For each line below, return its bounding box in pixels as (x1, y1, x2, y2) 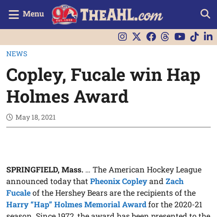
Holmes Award (6, 84, 129, 108)
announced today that (6, 175, 91, 186)
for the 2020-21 (146, 199, 203, 209)
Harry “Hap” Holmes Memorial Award (6, 199, 147, 209)
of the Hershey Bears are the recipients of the (31, 187, 196, 198)
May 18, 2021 (15, 112, 56, 122)
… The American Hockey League (83, 164, 202, 174)
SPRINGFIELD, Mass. (6, 164, 84, 174)
